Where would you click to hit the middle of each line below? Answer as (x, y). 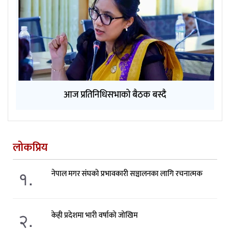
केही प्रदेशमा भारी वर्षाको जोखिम (94, 215)
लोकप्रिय (30, 147)
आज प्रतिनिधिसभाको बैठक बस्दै (115, 95)
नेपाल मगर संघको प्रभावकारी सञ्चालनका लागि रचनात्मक (127, 174)
